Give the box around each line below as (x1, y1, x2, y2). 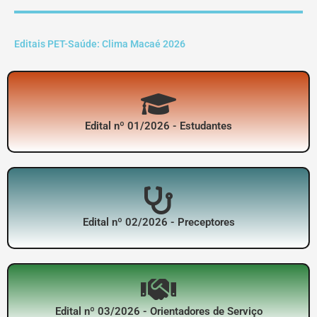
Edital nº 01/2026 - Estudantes (85, 120, 232, 133)
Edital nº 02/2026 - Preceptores (82, 216, 235, 229)
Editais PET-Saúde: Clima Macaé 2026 (14, 38, 185, 50)
